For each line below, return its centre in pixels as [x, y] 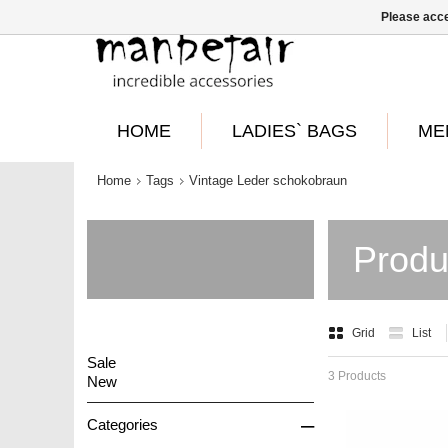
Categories [122, 424]
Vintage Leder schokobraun [268, 180]
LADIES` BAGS [294, 131]
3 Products [357, 376]
